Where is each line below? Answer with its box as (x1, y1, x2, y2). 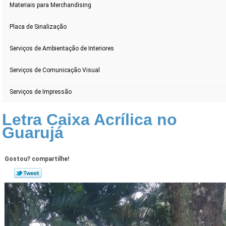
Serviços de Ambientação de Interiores (10, 45, 115, 52)
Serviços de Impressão (10, 88, 72, 96)
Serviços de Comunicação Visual (10, 67, 100, 74)
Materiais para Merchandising (10, 2, 92, 9)
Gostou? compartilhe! (4, 155, 69, 163)
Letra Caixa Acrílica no (2, 110, 178, 129)
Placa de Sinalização (10, 23, 67, 31)
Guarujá (2, 124, 64, 142)
